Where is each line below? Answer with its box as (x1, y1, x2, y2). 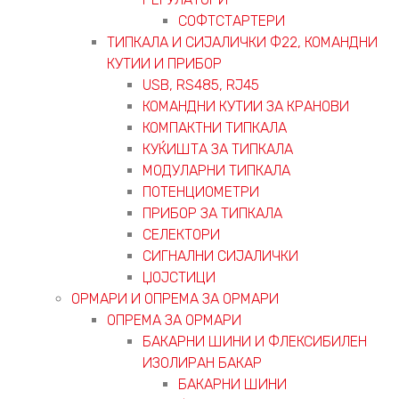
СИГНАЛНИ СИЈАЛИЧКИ (142, 247, 298, 265)
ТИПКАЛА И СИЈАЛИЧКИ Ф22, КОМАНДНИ (107, 33, 378, 51)
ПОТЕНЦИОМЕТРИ (142, 183, 259, 200)
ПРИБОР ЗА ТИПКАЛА (142, 204, 282, 222)
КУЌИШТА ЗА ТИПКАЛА (142, 140, 293, 158)
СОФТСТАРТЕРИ (178, 12, 285, 29)
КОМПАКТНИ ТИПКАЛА (142, 118, 287, 136)
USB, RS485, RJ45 (142, 76, 259, 94)
